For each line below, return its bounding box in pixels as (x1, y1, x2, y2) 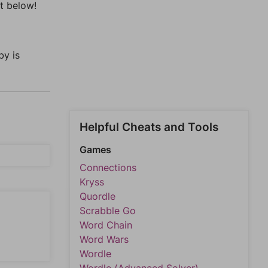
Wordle (80, 248, 111, 260)
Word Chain (80, 219, 132, 231)
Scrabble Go (80, 205, 136, 217)
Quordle (80, 190, 115, 202)
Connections (80, 162, 136, 173)
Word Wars (80, 233, 129, 245)
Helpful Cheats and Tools (80, 120, 218, 134)
